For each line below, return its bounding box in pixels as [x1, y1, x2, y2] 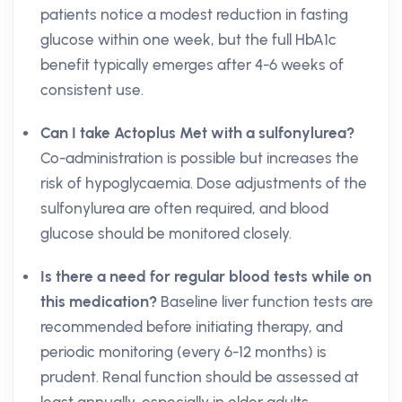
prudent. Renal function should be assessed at [40, 368, 359, 386]
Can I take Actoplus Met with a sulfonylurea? [40, 124, 354, 142]
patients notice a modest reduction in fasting [40, 5, 348, 23]
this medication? [40, 293, 157, 310]
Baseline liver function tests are [157, 293, 373, 310]
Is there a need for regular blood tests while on [40, 267, 371, 285]
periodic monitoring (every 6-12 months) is [40, 343, 327, 361]
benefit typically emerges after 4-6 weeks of [40, 56, 344, 74]
